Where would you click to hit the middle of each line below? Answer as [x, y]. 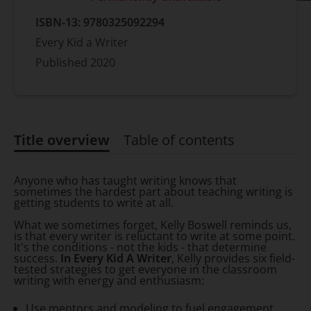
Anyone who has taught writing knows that [125, 181]
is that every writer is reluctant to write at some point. [154, 236]
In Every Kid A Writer [116, 259]
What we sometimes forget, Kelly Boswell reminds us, [153, 225]
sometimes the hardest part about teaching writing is [153, 192]
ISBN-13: [59, 23]
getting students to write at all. [94, 203]
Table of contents [179, 140]
